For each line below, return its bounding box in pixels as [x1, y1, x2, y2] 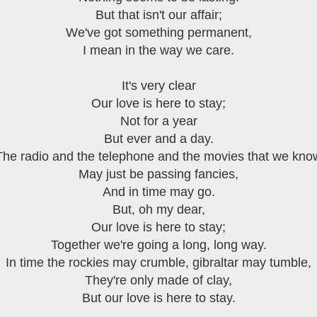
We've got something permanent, [65, 25, 252, 40]
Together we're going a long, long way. [50, 238, 267, 252]
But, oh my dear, [112, 202, 205, 217]
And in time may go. [102, 185, 215, 199]
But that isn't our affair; [95, 8, 222, 22]
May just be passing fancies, [79, 167, 238, 181]
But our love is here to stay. [81, 291, 236, 305]
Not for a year [120, 114, 197, 128]
